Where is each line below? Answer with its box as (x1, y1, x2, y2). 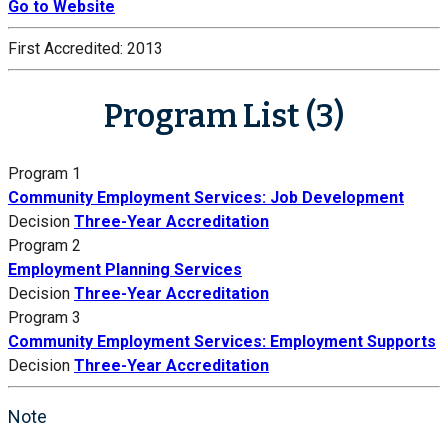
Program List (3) (104, 97, 344, 136)
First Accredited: (8, 38, 127, 58)
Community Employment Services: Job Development (8, 188, 404, 208)
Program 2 (8, 236, 81, 256)
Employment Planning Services (8, 260, 242, 280)
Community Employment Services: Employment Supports (8, 332, 436, 352)
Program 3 (8, 308, 81, 328)
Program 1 (8, 164, 81, 184)
